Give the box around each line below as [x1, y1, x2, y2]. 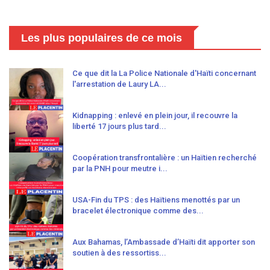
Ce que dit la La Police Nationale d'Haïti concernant [72, 69, 256, 78]
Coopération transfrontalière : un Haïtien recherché [72, 153, 257, 163]
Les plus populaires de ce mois [21, 32, 182, 45]
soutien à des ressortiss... [72, 248, 166, 258]
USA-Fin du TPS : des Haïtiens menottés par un [72, 195, 240, 205]
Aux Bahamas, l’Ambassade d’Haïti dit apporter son [72, 237, 255, 247]
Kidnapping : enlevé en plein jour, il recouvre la [72, 111, 237, 121]
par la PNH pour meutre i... [72, 164, 168, 174]
